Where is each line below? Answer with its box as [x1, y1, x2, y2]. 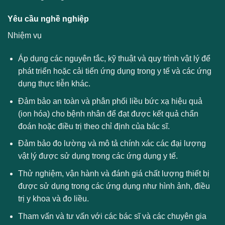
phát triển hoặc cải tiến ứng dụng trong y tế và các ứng [18, 67, 211, 76]
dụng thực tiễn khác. [18, 79, 90, 88]
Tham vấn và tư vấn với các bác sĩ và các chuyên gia [18, 211, 206, 220]
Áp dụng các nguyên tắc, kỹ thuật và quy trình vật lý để [18, 54, 210, 63]
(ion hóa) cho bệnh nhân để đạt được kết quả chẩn [18, 109, 198, 118]
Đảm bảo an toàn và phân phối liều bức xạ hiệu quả [18, 96, 202, 105]
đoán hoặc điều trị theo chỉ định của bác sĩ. [18, 122, 170, 131]
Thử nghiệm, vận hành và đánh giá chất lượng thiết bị [18, 169, 209, 178]
